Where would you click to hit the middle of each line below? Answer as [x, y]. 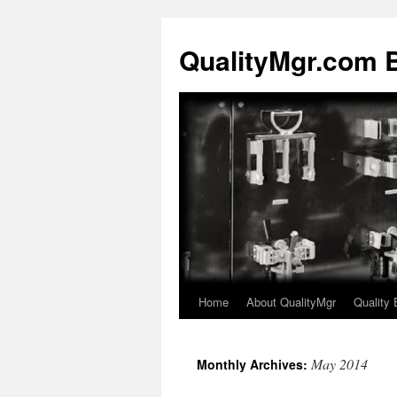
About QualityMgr [291, 302]
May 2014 [339, 364]
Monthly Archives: [254, 364]
